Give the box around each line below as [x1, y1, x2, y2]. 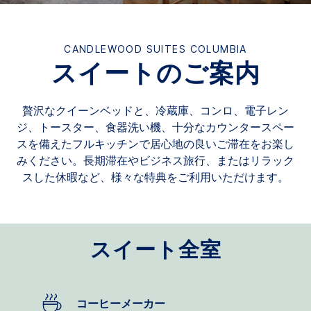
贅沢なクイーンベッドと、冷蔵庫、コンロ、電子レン [22, 103, 289, 118]
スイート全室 [90, 237, 221, 262]
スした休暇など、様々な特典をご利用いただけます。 [22, 170, 289, 185]
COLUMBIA [190, 43, 247, 56]
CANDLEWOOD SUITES [64, 43, 187, 56]
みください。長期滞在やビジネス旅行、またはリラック [17, 153, 294, 168]
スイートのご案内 [51, 58, 260, 89]
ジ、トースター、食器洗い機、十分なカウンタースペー [17, 120, 294, 135]
